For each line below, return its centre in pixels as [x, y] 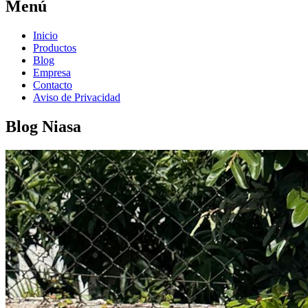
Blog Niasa [43, 126]
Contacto [53, 85]
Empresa [52, 73]
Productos [55, 48]
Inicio [45, 36]
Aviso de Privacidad [77, 98]
